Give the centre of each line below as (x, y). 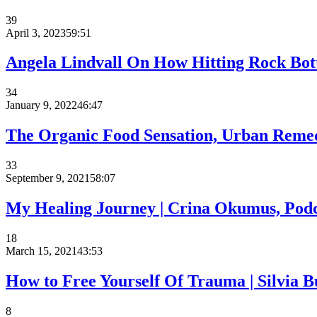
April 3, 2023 (36, 33)
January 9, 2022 (41, 105)
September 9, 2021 (48, 178)
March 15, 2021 (41, 250)
